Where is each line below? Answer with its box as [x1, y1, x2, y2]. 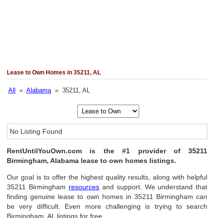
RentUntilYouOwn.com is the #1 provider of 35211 [7, 147, 208, 155]
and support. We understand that [99, 183, 208, 191]
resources [68, 183, 99, 191]
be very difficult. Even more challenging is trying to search [7, 202, 208, 210]
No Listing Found [10, 127, 63, 135]
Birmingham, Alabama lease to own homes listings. [7, 157, 177, 164]
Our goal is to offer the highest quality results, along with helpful [7, 173, 208, 181]
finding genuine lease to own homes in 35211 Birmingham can [7, 193, 208, 200]
